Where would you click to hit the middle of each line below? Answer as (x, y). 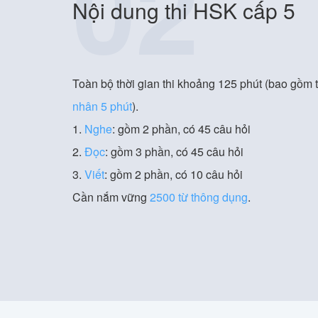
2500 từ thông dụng (199, 197)
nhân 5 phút (102, 106)
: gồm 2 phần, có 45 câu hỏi (181, 129)
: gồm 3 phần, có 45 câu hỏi (174, 152)
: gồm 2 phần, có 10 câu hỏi (174, 175)
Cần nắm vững (111, 197)
